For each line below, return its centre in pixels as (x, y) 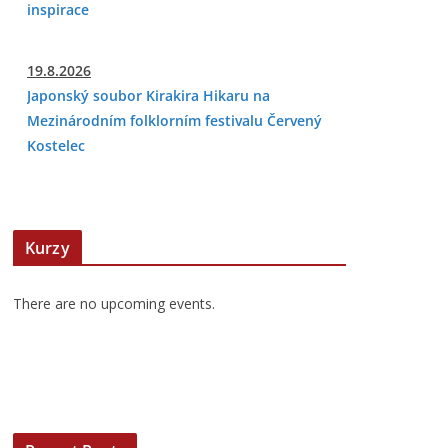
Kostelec (56, 145)
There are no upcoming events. (114, 303)
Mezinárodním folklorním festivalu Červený (174, 120)
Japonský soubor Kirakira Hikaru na (148, 95)
